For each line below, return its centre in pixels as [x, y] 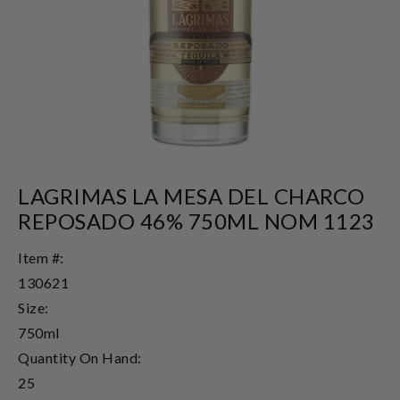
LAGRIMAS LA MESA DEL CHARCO [192, 196]
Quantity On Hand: [80, 357]
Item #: [41, 257]
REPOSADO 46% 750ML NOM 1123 [196, 221]
